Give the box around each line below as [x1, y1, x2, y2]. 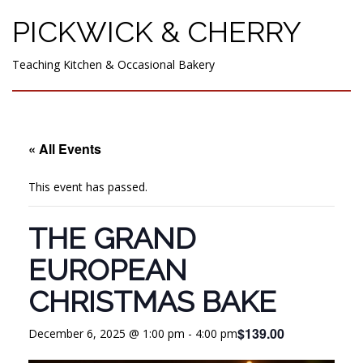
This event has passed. [28, 178, 147, 194]
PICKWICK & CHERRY [12, 14, 301, 49]
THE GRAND [28, 220, 196, 255]
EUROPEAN [28, 252, 187, 287]
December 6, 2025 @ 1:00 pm [28, 325, 185, 341]
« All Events [28, 139, 101, 158]
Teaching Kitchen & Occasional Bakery [12, 56, 215, 72]
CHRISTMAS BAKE [28, 284, 276, 318]
